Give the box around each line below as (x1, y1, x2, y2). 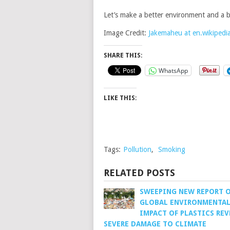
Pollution (123, 145, 151, 154)
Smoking (158, 145, 185, 154)
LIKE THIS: (104, 94, 137, 102)
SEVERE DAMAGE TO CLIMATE (104, 220, 206, 228)
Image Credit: (104, 29, 148, 37)
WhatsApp (159, 66, 188, 75)
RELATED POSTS (104, 167, 175, 178)
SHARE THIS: (104, 52, 142, 59)
